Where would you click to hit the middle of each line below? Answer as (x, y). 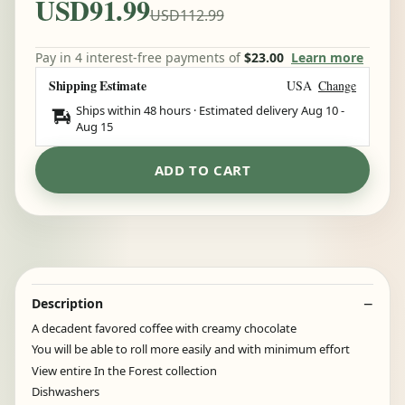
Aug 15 (94, 126)
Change (337, 85)
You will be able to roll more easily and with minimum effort (191, 349)
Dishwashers (66, 392)
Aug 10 (320, 110)
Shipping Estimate (98, 85)
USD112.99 (187, 15)
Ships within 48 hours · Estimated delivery (188, 110)
